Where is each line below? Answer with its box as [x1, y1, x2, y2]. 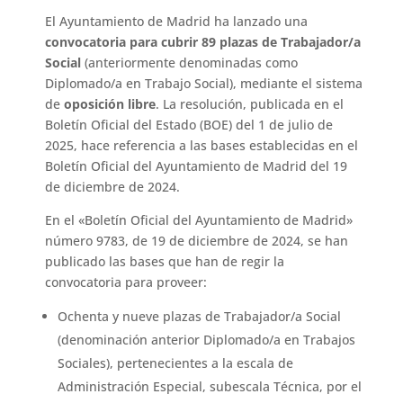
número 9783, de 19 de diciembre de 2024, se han [45, 232, 349, 250]
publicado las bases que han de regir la [45, 253, 285, 271]
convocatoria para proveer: [45, 273, 208, 291]
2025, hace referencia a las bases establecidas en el [45, 137, 359, 155]
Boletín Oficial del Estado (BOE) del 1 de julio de [45, 116, 334, 134]
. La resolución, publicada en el [156, 95, 345, 113]
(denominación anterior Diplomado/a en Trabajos [58, 331, 356, 349]
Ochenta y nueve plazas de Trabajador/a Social [58, 308, 342, 326]
